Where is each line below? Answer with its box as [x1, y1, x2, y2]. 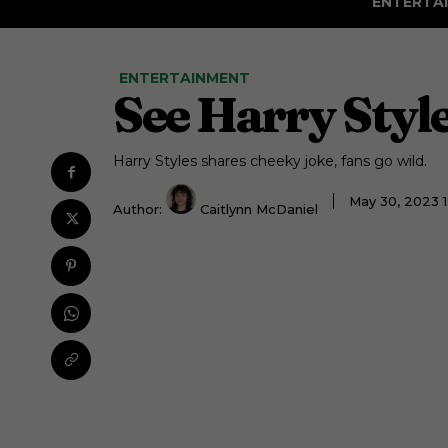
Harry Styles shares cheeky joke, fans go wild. [113, 152, 427, 171]
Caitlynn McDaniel [200, 201, 318, 218]
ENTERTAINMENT [119, 69, 250, 88]
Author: [113, 201, 162, 218]
